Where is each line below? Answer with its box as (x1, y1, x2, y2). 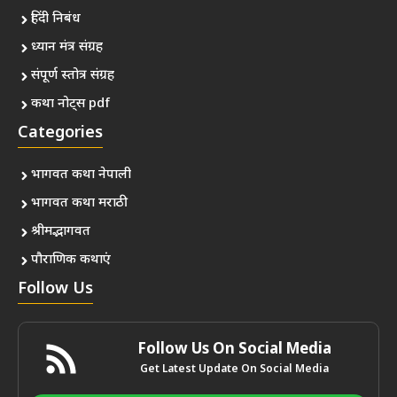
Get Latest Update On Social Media (140, 362, 330, 378)
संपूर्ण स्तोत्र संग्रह (31, 67, 114, 85)
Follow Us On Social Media (137, 340, 331, 361)
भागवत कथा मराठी (31, 195, 128, 213)
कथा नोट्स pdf (31, 96, 110, 113)
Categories (18, 123, 103, 144)
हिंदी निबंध (31, 11, 81, 28)
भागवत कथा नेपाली (31, 167, 131, 184)
